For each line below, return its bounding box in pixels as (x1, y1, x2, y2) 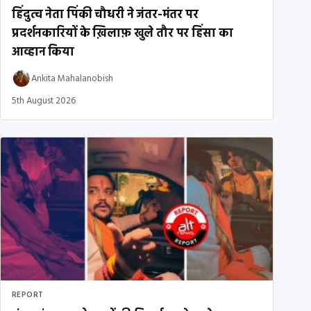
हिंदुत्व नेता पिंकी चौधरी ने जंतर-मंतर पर (12, 6, 199, 25)
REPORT (12, 288, 44, 301)
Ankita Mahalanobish (31, 71, 113, 86)
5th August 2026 (12, 94, 76, 109)
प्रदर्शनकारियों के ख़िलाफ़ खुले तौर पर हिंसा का (12, 24, 233, 44)
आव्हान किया (12, 43, 74, 62)
